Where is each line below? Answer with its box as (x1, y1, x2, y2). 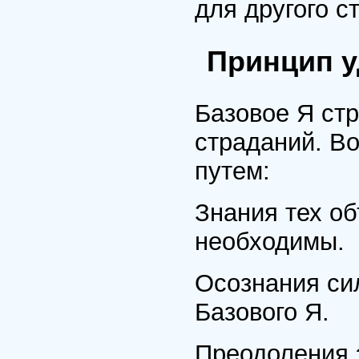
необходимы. (195, 228, 345, 256)
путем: (195, 157, 270, 185)
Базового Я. (195, 298, 329, 326)
